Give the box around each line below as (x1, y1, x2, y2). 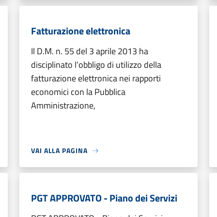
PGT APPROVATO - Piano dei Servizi (31, 190, 177, 205)
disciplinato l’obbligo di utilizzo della (31, 58, 161, 71)
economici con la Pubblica (31, 85, 125, 98)
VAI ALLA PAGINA (31, 145, 88, 155)
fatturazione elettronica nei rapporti (31, 72, 161, 85)
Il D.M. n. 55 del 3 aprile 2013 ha (31, 45, 148, 58)
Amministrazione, (31, 99, 95, 112)
